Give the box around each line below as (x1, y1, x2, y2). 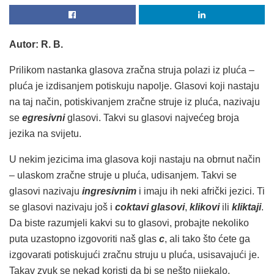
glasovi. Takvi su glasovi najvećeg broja (65, 112, 239, 123)
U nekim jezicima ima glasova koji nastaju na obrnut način (9, 154, 261, 165)
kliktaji (232, 201, 261, 212)
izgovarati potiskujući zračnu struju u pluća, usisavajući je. (9, 249, 259, 260)
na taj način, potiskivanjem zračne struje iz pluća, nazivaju (9, 96, 260, 107)
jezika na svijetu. (9, 128, 81, 139)
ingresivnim (82, 185, 136, 196)
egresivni (22, 112, 65, 123)
